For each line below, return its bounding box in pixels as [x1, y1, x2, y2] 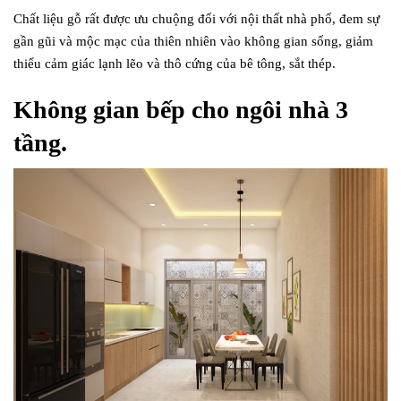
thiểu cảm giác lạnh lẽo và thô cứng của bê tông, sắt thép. [13, 55, 336, 71]
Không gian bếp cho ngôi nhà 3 [13, 95, 348, 124]
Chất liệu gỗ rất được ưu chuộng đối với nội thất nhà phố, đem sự [13, 11, 380, 26]
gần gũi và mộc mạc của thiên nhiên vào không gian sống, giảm [13, 33, 373, 48]
